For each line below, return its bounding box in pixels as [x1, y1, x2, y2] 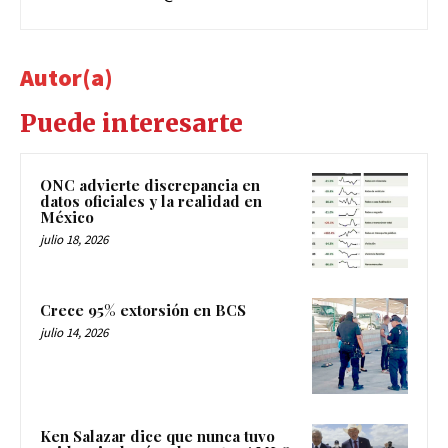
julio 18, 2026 [40, 230, 108, 248]
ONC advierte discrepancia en [40, 174, 260, 195]
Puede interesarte [20, 107, 243, 139]
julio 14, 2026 [40, 324, 108, 342]
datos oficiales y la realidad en [40, 190, 262, 211]
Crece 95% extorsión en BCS [40, 300, 246, 321]
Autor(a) [20, 61, 113, 93]
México [40, 206, 94, 227]
